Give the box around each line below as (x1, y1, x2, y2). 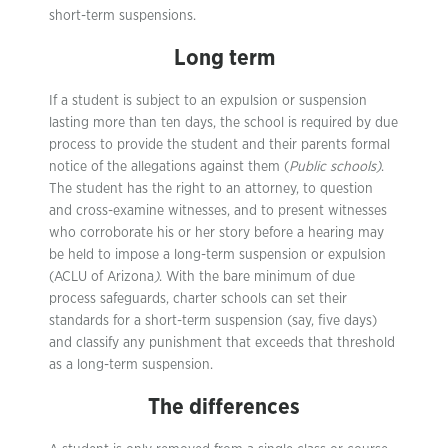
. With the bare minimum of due (159, 270, 355, 284)
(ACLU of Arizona (49, 270, 154, 284)
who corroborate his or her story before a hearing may (49, 226, 384, 240)
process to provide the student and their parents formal (49, 138, 390, 152)
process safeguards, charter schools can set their (49, 292, 347, 306)
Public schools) (289, 160, 381, 174)
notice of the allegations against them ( (49, 160, 289, 174)
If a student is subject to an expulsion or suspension (49, 94, 367, 108)
